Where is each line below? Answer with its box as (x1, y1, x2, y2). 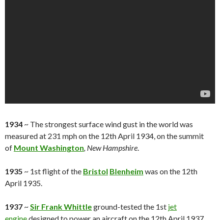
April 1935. (5, 178, 42, 188)
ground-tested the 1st (92, 202, 168, 212)
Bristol (83, 166, 108, 176)
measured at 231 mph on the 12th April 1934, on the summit (5, 131, 204, 141)
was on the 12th (143, 166, 197, 176)
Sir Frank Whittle (30, 202, 92, 212)
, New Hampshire (84, 143, 137, 153)
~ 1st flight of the (23, 166, 82, 176)
